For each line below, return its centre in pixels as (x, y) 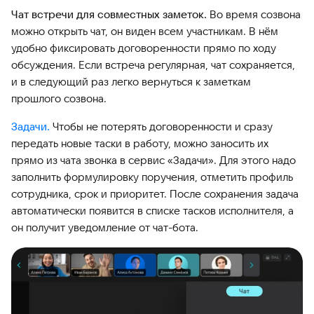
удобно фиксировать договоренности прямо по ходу (144, 48)
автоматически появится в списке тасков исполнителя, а (152, 211)
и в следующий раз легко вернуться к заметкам (131, 82)
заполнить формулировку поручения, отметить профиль (152, 177)
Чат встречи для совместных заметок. (109, 15)
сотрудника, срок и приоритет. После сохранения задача (155, 194)
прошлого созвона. (59, 99)
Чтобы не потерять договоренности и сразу (161, 127)
